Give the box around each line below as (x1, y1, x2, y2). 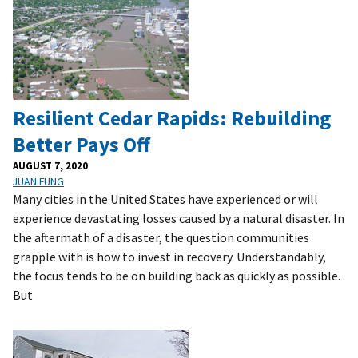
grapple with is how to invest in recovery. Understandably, (13, 248, 326, 265)
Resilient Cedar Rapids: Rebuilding (13, 105, 331, 131)
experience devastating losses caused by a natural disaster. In (13, 209, 344, 226)
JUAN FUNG (13, 173, 64, 189)
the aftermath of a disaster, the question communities (13, 229, 309, 245)
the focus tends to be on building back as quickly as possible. (13, 267, 340, 284)
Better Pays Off (13, 131, 150, 157)
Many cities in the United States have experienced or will (13, 190, 318, 207)
